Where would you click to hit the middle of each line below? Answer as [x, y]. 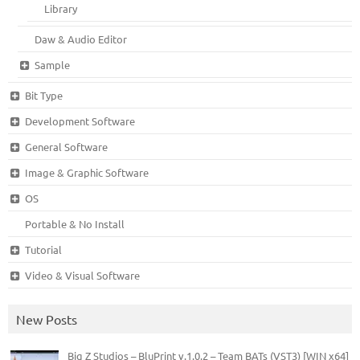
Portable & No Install [75, 224]
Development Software [80, 121]
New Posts [47, 319]
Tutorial [43, 250]
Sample [52, 65]
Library [61, 9]
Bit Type [43, 96]
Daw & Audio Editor [81, 39]
